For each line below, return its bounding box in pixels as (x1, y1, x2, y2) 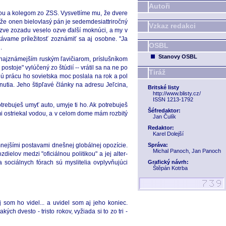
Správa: (148, 142, 168, 148)
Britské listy (148, 84, 179, 90)
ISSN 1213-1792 (153, 96, 193, 102)
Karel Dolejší (153, 131, 184, 137)
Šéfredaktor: (148, 107, 181, 114)
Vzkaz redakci (149, 22, 196, 30)
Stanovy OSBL (158, 53, 197, 60)
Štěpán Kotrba (153, 165, 188, 171)
